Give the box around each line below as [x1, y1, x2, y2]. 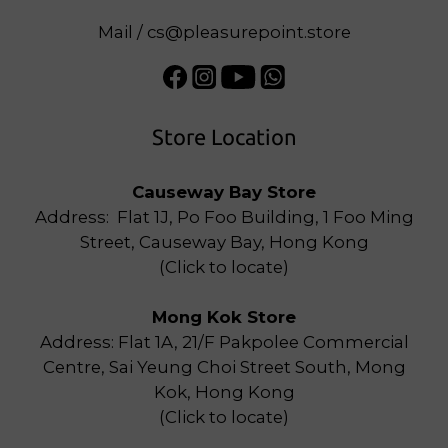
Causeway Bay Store [132, 182, 316, 202]
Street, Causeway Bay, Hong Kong [79, 232, 369, 252]
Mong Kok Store [152, 307, 296, 327]
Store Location [151, 125, 297, 149]
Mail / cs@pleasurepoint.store [97, 22, 351, 42]
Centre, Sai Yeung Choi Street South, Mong [42, 357, 406, 377]
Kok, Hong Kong [153, 382, 295, 402]
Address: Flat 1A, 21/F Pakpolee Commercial [39, 332, 409, 352]
